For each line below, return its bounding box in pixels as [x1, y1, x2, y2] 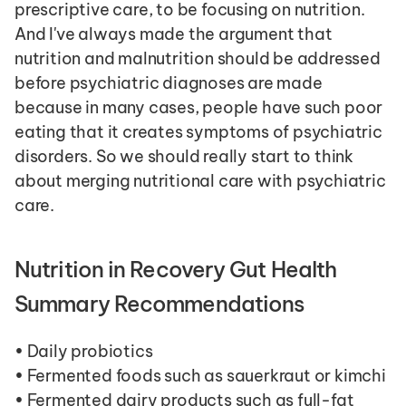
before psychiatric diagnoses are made [14, 72, 323, 93]
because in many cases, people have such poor [14, 97, 383, 118]
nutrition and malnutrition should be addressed [14, 48, 381, 69]
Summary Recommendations [14, 290, 304, 317]
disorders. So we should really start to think [14, 146, 353, 167]
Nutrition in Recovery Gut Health [14, 256, 337, 283]
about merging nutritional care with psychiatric [14, 170, 386, 191]
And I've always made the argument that [14, 24, 333, 44]
